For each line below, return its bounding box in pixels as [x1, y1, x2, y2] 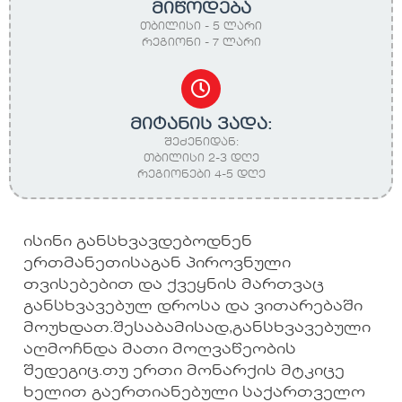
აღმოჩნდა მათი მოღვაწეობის [23, 342, 296, 357]
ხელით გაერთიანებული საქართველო [23, 385, 365, 400]
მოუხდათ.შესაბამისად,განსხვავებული [23, 320, 371, 336]
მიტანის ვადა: [130, 116, 272, 133]
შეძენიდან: [163, 136, 239, 148]
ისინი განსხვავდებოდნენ [23, 234, 252, 249]
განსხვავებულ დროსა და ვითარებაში [23, 299, 363, 314]
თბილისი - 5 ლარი [140, 21, 262, 32]
